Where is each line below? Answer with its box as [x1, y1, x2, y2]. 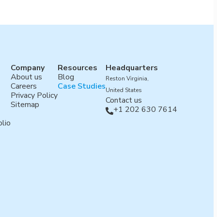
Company [10, 62, 45, 74]
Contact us [105, 95, 142, 106]
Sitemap [10, 99, 39, 110]
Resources [57, 62, 97, 74]
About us [10, 72, 42, 83]
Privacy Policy [10, 90, 58, 101]
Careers [10, 81, 37, 92]
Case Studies [57, 81, 106, 92]
